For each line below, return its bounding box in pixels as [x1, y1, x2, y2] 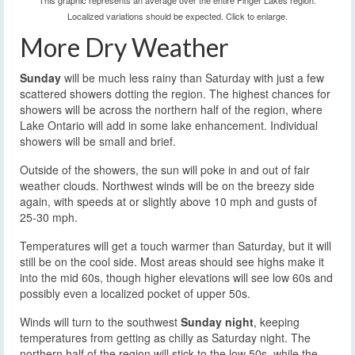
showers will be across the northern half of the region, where [20, 101, 323, 117]
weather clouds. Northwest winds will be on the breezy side [20, 177, 315, 193]
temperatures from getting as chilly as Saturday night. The [20, 329, 311, 345]
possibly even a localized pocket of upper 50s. [20, 284, 250, 301]
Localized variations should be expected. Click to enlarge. [67, 10, 288, 22]
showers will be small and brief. [20, 132, 176, 149]
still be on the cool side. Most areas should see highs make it [20, 253, 324, 269]
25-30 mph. [20, 208, 78, 225]
